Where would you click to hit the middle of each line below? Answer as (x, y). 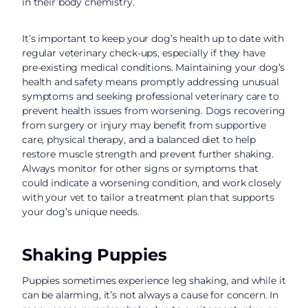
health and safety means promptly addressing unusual (151, 82)
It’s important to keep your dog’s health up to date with (153, 38)
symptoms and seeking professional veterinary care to (151, 96)
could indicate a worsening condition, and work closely (152, 183)
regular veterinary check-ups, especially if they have (144, 53)
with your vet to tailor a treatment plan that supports (148, 197)
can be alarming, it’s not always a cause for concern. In (151, 295)
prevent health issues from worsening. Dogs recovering (154, 111)
